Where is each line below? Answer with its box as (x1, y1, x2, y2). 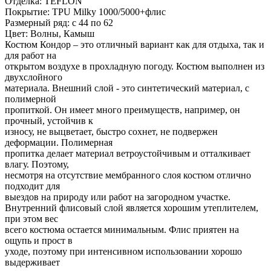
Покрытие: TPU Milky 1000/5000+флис (5, 6, 166, 17)
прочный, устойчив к (5, 115, 93, 126)
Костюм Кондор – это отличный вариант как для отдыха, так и (5, 39, 264, 50)
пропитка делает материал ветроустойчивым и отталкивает (5, 148, 250, 158)
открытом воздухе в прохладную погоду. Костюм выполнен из (5, 60, 264, 71)
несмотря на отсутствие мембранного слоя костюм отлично (5, 169, 251, 180)
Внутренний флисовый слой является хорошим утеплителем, (5, 202, 258, 213)
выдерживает (5, 256, 60, 267)
